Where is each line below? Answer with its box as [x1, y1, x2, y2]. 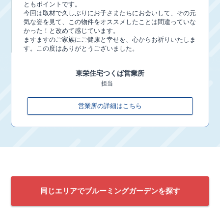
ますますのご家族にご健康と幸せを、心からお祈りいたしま [24, 35, 196, 44]
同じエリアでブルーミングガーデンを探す [40, 186, 180, 196]
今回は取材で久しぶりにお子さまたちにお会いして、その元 [24, 9, 196, 17]
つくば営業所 [103, 69, 144, 78]
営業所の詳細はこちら [78, 102, 142, 110]
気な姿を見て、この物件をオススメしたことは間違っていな [24, 18, 196, 26]
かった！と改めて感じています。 [24, 27, 120, 35]
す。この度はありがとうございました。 [24, 44, 139, 53]
